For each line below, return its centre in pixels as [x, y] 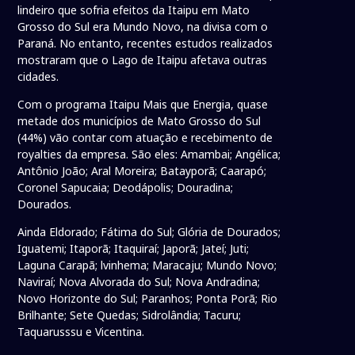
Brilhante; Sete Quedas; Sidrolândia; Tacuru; [130, 315]
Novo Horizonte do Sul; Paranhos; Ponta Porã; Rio [148, 299]
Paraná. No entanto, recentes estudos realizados [145, 44]
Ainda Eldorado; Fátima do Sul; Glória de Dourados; [149, 232]
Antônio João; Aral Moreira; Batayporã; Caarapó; [142, 171]
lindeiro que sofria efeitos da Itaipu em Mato [134, 10]
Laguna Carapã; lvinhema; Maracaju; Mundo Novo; [147, 265]
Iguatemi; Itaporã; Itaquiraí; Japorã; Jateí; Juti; [134, 249]
